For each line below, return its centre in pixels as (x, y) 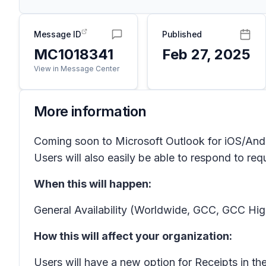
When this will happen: (93, 184)
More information (90, 111)
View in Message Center (77, 69)
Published (182, 34)
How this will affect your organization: (133, 236)
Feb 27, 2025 (206, 54)
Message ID (58, 34)
